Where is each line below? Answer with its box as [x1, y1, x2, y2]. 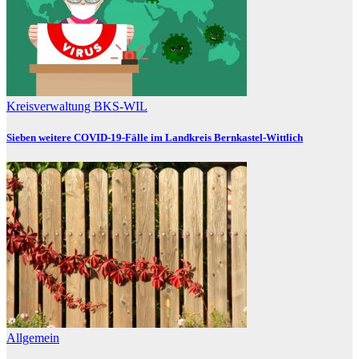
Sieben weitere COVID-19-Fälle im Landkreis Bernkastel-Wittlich [6, 131, 303, 143]
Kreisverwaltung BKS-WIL [6, 99, 147, 113]
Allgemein [6, 331, 59, 345]
